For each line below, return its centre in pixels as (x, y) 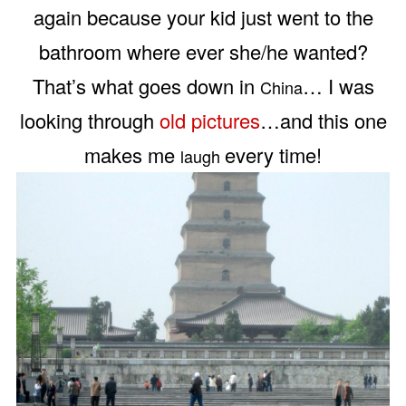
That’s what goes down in (146, 85)
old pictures (209, 120)
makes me (132, 154)
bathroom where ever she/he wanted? (203, 51)
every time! (273, 154)
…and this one (323, 120)
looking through (89, 120)
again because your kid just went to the (203, 16)
